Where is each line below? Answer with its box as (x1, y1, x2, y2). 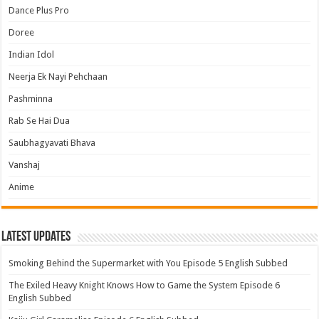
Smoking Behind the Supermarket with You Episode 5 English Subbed (9, 258, 288, 268)
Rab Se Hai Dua (9, 115, 70, 126)
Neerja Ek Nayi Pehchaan (9, 71, 108, 82)
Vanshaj (9, 159, 41, 170)
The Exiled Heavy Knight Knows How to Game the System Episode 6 (9, 280, 281, 291)
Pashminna (9, 93, 53, 104)
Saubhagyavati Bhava (9, 137, 96, 148)
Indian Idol (9, 49, 55, 60)
